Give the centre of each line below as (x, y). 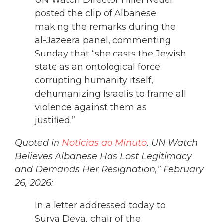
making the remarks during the (105, 27)
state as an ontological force (97, 67)
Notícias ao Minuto (104, 143)
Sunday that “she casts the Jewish (111, 54)
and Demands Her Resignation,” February (109, 170)
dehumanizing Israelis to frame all (111, 94)
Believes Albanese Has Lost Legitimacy (103, 156)
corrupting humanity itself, (94, 81)
